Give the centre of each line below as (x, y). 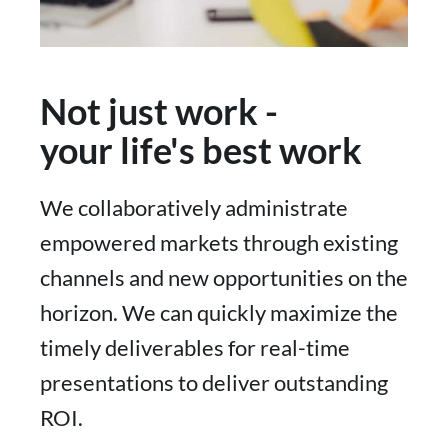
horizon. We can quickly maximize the (219, 313)
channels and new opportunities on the (224, 278)
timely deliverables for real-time (195, 348)
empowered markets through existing (219, 243)
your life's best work (201, 150)
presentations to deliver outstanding (214, 383)
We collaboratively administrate (194, 208)
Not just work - (159, 111)
